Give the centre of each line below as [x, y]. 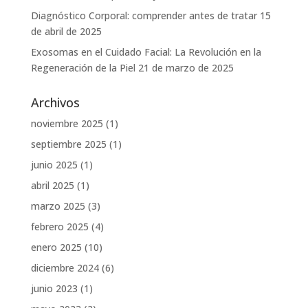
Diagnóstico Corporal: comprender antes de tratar [144, 15]
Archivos [55, 102]
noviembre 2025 [67, 123]
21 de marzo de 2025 [186, 67]
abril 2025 [52, 185]
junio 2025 [54, 164]
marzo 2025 [58, 206]
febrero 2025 [59, 226]
